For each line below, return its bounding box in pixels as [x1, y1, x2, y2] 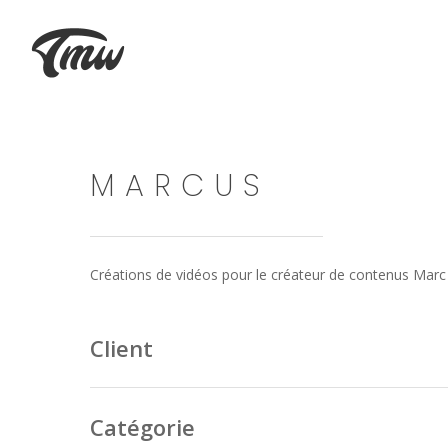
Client [90, 333, 154, 364]
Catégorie [90, 412, 196, 443]
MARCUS [90, 165, 271, 208]
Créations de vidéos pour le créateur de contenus [90, 265, 414, 285]
